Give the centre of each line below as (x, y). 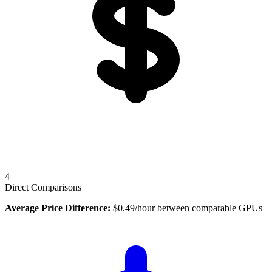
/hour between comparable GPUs (199, 208)
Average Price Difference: (58, 208)
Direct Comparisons (43, 187)
